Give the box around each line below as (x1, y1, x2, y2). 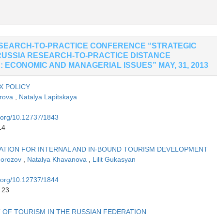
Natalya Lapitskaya (19, 93, 77, 101)
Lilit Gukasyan (93, 155, 136, 164)
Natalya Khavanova (27, 155, 89, 164)
